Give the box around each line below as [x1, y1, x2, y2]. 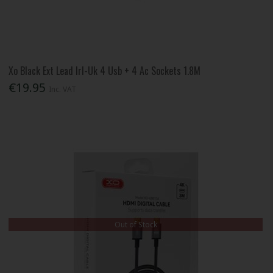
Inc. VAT [49, 83, 77, 94]
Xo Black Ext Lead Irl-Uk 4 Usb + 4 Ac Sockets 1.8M [9, 63, 201, 78]
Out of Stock [114, 219, 157, 230]
